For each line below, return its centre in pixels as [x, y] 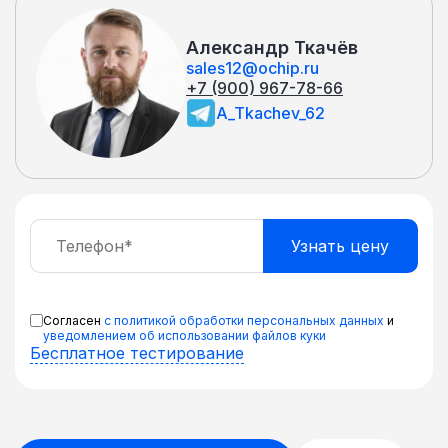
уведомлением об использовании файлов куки [184, 335]
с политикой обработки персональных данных [244, 320]
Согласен [73, 320]
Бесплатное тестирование [137, 352]
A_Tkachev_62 [270, 113]
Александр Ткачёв [272, 48]
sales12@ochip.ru [252, 68]
